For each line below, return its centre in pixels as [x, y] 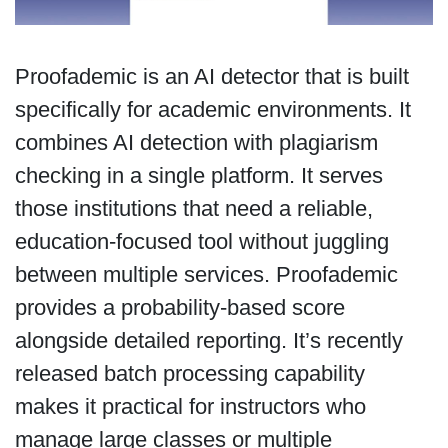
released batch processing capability [189, 373]
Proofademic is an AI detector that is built [211, 76]
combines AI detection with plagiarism [196, 142]
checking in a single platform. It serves [198, 175]
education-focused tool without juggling [201, 241]
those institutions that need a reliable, [193, 208]
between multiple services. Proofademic [206, 274]
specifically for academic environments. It [212, 109]
